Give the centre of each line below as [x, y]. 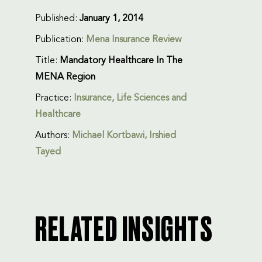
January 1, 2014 [111, 18]
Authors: [54, 135]
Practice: [54, 98]
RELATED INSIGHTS [124, 231]
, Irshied [160, 135]
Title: [47, 61]
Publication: [61, 39]
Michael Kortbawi [108, 135]
